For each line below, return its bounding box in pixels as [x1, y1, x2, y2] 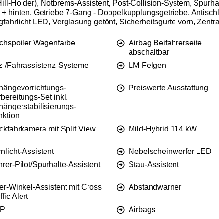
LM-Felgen [129, 61, 166, 70]
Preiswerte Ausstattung [129, 84, 208, 92]
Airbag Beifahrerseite [129, 39, 202, 47]
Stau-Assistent [129, 160, 179, 169]
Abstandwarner [129, 183, 181, 192]
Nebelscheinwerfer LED [129, 147, 212, 156]
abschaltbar [129, 48, 169, 57]
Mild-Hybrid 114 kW [129, 125, 197, 133]
